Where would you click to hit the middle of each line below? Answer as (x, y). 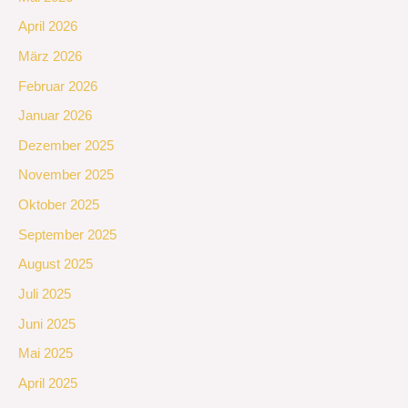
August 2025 (56, 265)
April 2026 (48, 27)
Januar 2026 (55, 116)
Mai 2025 (46, 354)
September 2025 (67, 235)
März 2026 (50, 56)
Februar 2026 (58, 86)
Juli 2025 (45, 295)
